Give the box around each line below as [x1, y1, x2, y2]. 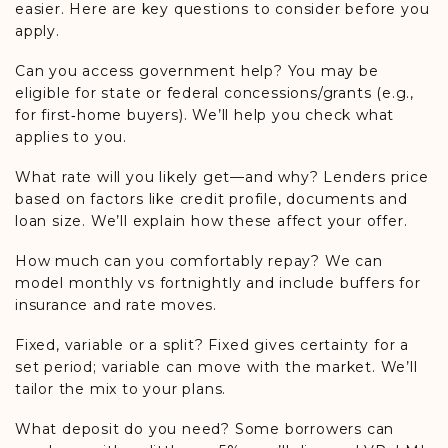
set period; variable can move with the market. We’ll [15, 358, 418, 376]
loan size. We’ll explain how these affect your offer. [15, 212, 408, 230]
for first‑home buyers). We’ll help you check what [15, 106, 395, 124]
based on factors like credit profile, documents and [15, 190, 408, 208]
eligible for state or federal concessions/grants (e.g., [15, 84, 414, 102]
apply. [15, 22, 60, 40]
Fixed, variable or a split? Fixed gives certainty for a [15, 336, 409, 354]
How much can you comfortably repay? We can [15, 252, 383, 270]
